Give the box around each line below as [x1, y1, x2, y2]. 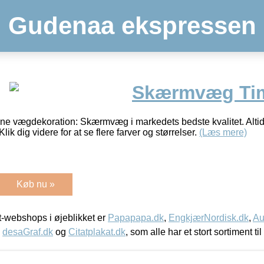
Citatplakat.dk [68, 226, 126, 237]
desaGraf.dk [2, 226, 53, 237]
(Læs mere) [199, 127, 247, 137]
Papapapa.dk [108, 212, 164, 223]
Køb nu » [16, 179, 55, 189]
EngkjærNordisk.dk [169, 212, 249, 223]
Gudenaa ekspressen [8, 12, 256, 39]
